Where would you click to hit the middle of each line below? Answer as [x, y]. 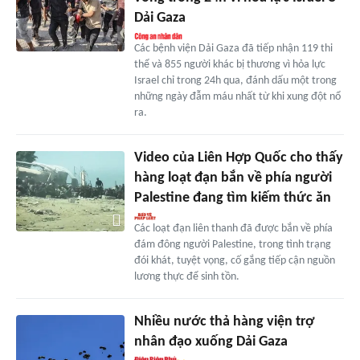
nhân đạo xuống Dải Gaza [211, 342]
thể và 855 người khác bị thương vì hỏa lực [229, 64]
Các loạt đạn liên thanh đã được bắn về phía [233, 228]
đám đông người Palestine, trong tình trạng [232, 244]
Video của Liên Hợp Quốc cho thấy [238, 157]
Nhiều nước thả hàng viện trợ [224, 321]
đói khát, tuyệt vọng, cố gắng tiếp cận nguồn [234, 260]
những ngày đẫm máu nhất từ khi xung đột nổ [237, 96]
